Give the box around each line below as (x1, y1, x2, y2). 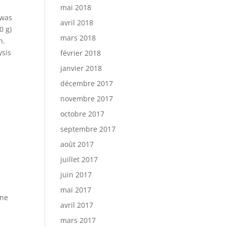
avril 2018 (60, 18, 94, 27)
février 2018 (60, 48, 101, 58)
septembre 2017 (60, 124, 116, 134)
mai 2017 (60, 185, 92, 195)
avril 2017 (60, 200, 94, 210)
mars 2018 (60, 33, 96, 43)
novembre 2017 (60, 94, 113, 103)
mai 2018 (60, 3, 92, 12)
